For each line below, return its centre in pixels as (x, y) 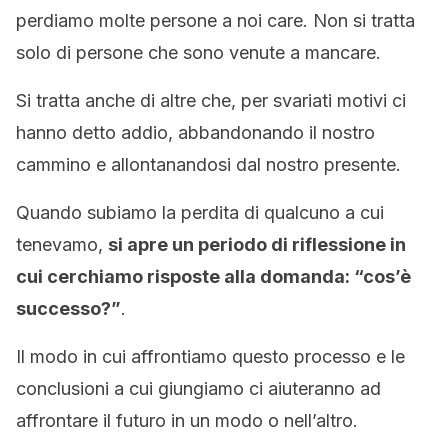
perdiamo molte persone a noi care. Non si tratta (215, 20)
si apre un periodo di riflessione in (257, 244)
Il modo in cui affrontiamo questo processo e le (210, 356)
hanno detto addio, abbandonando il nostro (195, 132)
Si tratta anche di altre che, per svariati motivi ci (211, 100)
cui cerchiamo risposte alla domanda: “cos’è (213, 276)
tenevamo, (62, 244)
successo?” (68, 308)
